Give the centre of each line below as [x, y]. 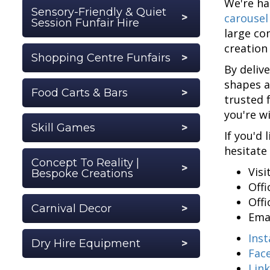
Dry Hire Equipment [86, 243]
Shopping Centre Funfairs [101, 58]
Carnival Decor [71, 208]
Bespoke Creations [82, 173]
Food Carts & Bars [80, 93]
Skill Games [63, 127]
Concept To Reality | [85, 162]
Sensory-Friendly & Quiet [99, 12]
